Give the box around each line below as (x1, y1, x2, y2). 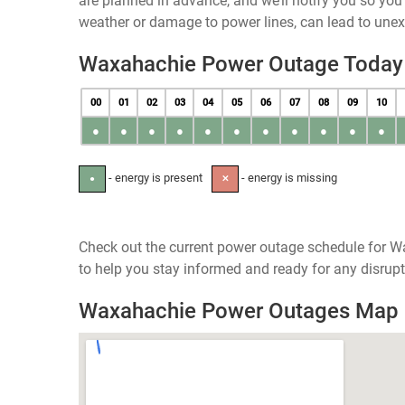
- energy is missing (239, 171, 337, 184)
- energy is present (106, 171, 202, 184)
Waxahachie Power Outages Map (79, 298, 399, 324)
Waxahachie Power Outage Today (79, 52, 403, 77)
